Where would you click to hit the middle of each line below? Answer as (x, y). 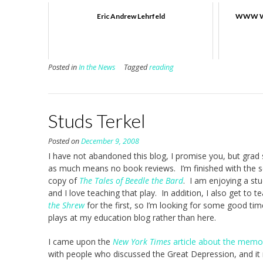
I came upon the (80, 242)
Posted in (63, 68)
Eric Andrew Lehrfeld (131, 16)
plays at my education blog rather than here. (132, 218)
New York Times (142, 242)
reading (161, 68)
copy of (64, 181)
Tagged (136, 68)
